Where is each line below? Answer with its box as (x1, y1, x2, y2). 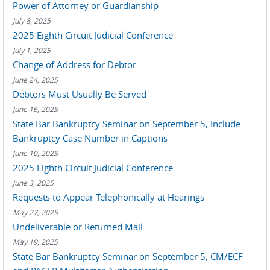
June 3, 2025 (13, 178, 54, 187)
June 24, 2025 (13, 75, 58, 84)
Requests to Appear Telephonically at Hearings (13, 191, 204, 203)
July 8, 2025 (13, 16, 51, 25)
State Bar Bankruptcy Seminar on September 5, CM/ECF (13, 250, 243, 262)
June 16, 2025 (13, 104, 58, 114)
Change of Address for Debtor (13, 58, 136, 71)
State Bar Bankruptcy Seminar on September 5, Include (13, 118, 240, 130)
